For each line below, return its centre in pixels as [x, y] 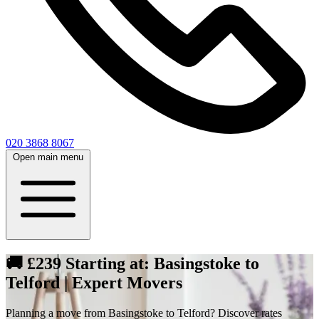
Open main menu [48, 157]
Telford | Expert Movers [94, 282]
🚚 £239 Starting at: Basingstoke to [132, 263]
